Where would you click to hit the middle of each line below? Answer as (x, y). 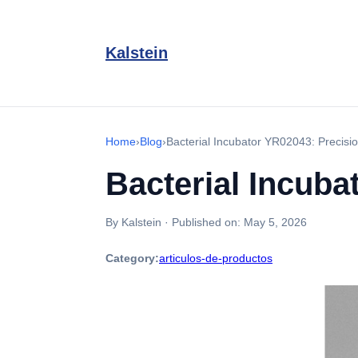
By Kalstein (133, 222)
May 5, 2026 (275, 222)
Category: (132, 258)
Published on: (208, 222)
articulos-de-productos (216, 258)
